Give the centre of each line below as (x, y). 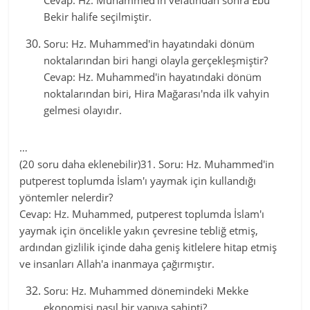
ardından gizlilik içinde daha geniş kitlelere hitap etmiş (148, 247)
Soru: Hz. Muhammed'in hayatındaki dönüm (149, 44)
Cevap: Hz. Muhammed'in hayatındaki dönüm (153, 77)
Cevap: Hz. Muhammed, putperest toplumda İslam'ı (142, 214)
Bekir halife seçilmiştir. (98, 17)
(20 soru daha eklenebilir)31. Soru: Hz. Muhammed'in (147, 164)
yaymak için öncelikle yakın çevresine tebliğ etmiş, (139, 230)
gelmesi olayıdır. (83, 110)
